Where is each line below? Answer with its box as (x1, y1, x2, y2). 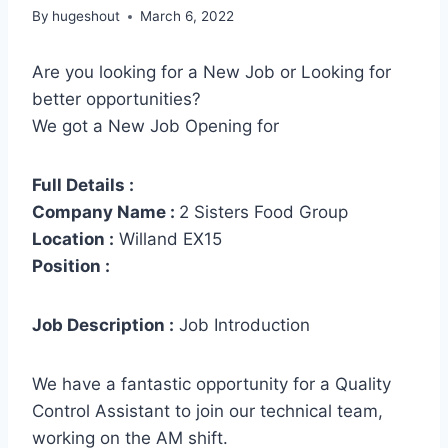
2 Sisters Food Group (179, 202, 348, 223)
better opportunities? (32, 89, 201, 110)
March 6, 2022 (140, 8, 235, 25)
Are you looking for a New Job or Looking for (32, 62, 391, 83)
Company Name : (32, 202, 179, 223)
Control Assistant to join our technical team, (32, 401, 383, 422)
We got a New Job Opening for (32, 116, 279, 137)
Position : (32, 256, 110, 277)
